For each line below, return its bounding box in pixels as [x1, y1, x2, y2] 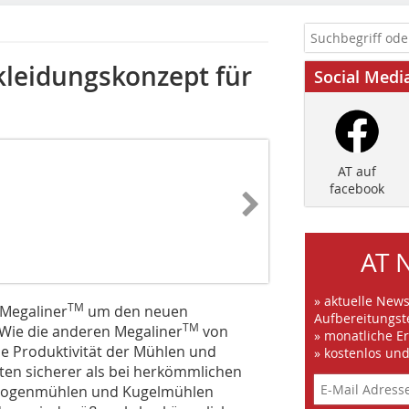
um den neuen [84, 300, 188, 321]
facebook [329, 180, 384, 198]
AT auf [337, 163, 376, 181]
